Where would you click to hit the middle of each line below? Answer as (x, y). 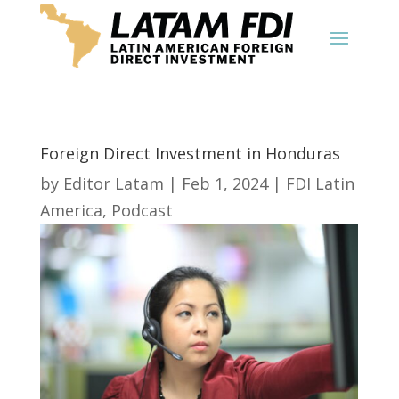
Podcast (142, 210)
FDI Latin (320, 183)
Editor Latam (113, 183)
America (71, 210)
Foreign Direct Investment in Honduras (190, 153)
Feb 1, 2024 (224, 183)
